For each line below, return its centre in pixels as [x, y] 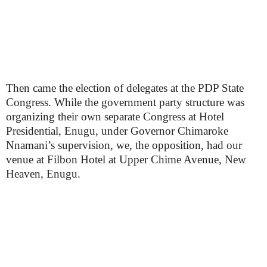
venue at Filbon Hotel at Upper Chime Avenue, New [126, 159]
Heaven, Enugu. [43, 174]
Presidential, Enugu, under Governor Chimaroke [117, 131]
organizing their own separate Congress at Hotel [115, 117]
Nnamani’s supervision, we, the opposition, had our [124, 145]
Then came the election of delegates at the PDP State [125, 88]
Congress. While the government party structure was [125, 102]
